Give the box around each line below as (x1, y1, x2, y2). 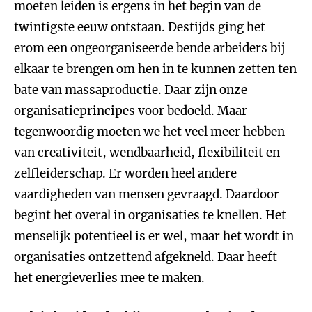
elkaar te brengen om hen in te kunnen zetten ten (14, 61, 297, 77)
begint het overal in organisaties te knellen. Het (14, 208, 286, 223)
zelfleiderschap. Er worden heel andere (14, 166, 237, 181)
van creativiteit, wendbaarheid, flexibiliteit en (14, 145, 280, 160)
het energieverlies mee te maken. (14, 270, 205, 286)
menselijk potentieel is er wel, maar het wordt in (14, 228, 294, 244)
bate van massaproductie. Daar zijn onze (14, 82, 247, 97)
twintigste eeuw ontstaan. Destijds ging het (14, 19, 265, 35)
